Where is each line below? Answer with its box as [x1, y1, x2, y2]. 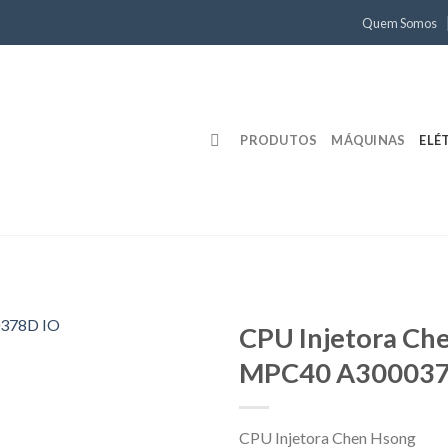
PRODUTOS [240, 132, 318, 148]
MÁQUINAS [331, 132, 406, 148]
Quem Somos [362, 14, 438, 31]
